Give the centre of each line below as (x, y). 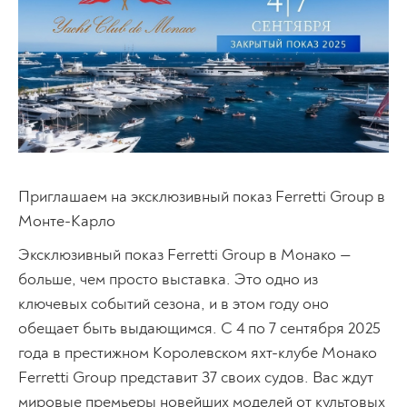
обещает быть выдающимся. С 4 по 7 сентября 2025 (199, 328)
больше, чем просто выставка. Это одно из (168, 279)
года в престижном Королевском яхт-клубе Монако (198, 352)
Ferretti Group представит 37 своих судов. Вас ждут (196, 377)
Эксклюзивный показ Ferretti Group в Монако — (185, 254)
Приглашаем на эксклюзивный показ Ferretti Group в (202, 196)
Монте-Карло (67, 221)
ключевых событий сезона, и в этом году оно (174, 303)
